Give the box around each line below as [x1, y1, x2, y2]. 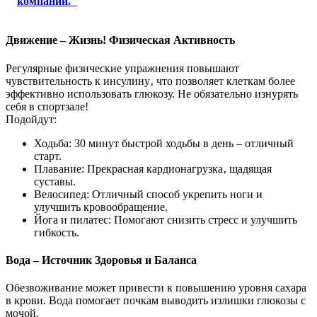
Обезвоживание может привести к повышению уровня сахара [6, 282, 306, 294]
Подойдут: [6, 113, 57, 125]
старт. [34, 149, 62, 162]
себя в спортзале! [6, 100, 88, 113]
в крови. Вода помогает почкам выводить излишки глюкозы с [6, 294, 306, 307]
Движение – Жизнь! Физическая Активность [6, 34, 235, 47]
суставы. [34, 175, 76, 188]
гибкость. [34, 226, 79, 238]
